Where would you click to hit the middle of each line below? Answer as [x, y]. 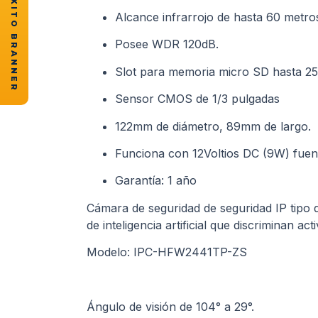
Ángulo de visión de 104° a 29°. [170, 306]
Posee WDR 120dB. [167, 44]
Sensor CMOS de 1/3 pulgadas [197, 99]
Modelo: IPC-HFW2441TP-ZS [167, 252]
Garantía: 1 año [156, 181]
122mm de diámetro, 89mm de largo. [213, 126]
